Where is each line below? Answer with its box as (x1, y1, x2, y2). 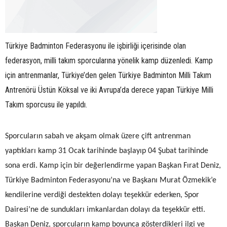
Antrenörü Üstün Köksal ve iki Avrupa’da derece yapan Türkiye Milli (5, 85, 213, 95)
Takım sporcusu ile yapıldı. (5, 99, 87, 109)
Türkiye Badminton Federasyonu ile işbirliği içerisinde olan (5, 41, 186, 51)
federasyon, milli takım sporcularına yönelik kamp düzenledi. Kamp (5, 55, 213, 65)
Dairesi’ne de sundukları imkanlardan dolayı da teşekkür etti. (5, 205, 205, 214)
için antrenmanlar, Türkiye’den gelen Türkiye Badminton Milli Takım (5, 70, 211, 80)
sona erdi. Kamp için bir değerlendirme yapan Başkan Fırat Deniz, (5, 161, 221, 170)
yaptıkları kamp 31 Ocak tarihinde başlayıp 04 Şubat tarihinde (5, 146, 208, 155)
